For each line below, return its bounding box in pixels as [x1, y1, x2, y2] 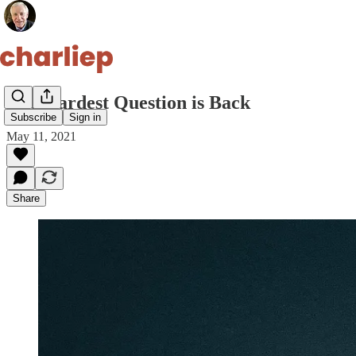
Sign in [69, 111, 101, 124]
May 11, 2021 [6, 129, 76, 143]
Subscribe [10, 111, 56, 124]
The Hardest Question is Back [6, 91, 250, 113]
